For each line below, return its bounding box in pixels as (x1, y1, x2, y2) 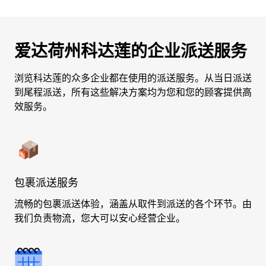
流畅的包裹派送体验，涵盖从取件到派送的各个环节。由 (14, 198, 252, 210)
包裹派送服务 (14, 176, 78, 189)
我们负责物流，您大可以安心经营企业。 (14, 213, 185, 224)
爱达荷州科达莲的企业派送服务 (14, 41, 247, 61)
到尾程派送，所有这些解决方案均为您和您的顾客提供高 (14, 87, 252, 98)
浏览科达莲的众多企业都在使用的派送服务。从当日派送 (14, 72, 252, 84)
